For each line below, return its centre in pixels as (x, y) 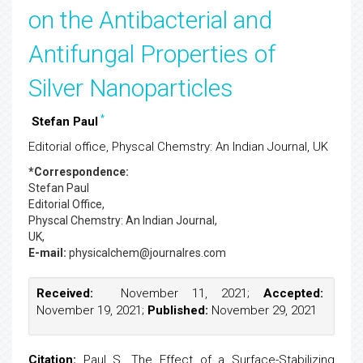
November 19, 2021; (92, 310)
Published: (178, 310)
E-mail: (47, 253)
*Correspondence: (79, 172)
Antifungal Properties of (152, 54)
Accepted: (293, 293)
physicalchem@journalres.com (146, 253)
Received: (65, 293)
